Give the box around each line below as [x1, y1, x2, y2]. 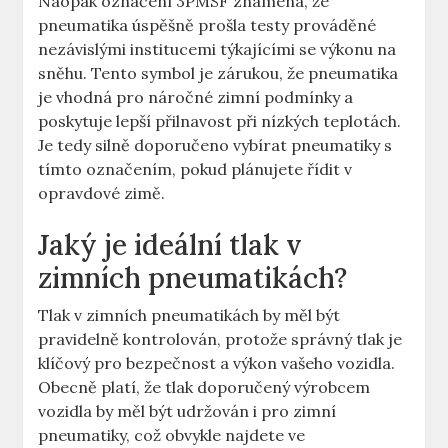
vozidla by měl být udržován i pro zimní [38, 401, 337, 422]
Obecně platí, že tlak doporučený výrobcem [38, 377, 371, 398]
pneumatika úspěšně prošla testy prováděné [38, 15, 377, 36]
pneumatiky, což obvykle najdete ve [38, 425, 306, 446]
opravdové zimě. [38, 183, 166, 204]
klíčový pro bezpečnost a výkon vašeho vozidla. [38, 353, 396, 374]
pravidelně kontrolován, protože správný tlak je [38, 329, 403, 350]
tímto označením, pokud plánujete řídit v [38, 159, 353, 180]
